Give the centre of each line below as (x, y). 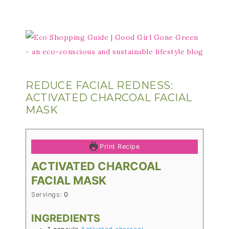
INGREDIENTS (66, 218)
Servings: (48, 194)
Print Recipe (119, 146)
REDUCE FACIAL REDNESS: (99, 85)
